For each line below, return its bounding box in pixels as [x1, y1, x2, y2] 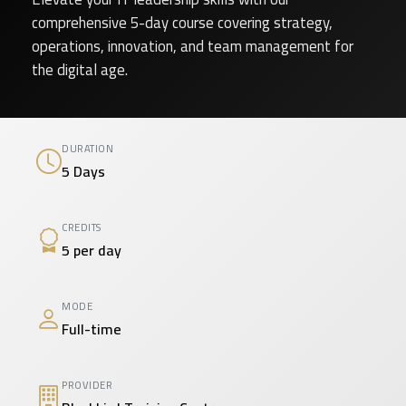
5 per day [62, 237, 121, 264]
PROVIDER [62, 375, 112, 394]
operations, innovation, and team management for [32, 32, 353, 61]
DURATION [62, 139, 113, 158]
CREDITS [62, 217, 101, 237]
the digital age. [32, 55, 128, 84]
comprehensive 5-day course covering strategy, [32, 8, 333, 37]
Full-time [62, 315, 121, 343]
